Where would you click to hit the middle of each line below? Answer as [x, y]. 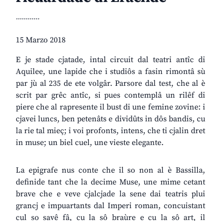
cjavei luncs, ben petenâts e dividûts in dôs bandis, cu [110, 119]
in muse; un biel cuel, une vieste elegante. [90, 143]
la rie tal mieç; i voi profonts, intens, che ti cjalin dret [110, 131]
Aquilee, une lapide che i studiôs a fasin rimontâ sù [110, 72]
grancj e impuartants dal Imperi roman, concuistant [110, 206]
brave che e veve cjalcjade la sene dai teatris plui [110, 194]
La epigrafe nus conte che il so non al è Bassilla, [110, 170]
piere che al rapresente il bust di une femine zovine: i [110, 107]
